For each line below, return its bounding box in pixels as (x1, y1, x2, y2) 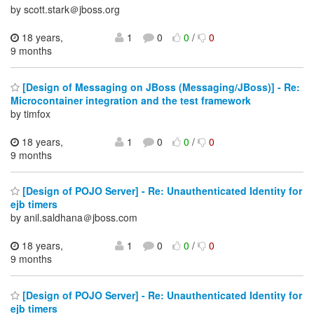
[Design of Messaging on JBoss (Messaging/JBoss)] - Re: (20, 79, 300, 94)
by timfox (11, 106, 50, 121)
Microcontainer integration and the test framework (11, 93, 251, 107)
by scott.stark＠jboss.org (11, 2, 120, 17)
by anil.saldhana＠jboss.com (11, 210, 137, 225)
